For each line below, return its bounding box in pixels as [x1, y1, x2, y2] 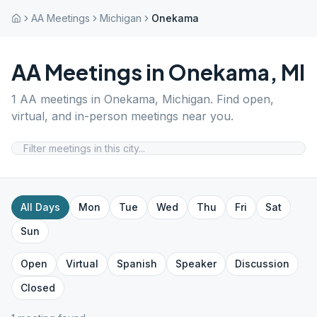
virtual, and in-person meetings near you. [11, 109, 234, 123]
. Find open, [210, 92, 274, 106]
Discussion [235, 258, 289, 270]
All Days [21, 201, 60, 213]
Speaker [175, 258, 217, 270]
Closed [21, 282, 55, 294]
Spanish [117, 258, 157, 270]
